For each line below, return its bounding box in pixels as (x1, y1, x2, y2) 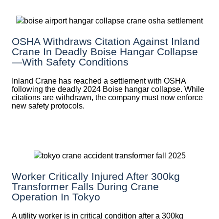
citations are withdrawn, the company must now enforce (12, 93, 203, 102)
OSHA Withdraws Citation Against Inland (12, 36, 200, 47)
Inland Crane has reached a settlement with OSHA (12, 77, 186, 86)
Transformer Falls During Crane (12, 181, 159, 193)
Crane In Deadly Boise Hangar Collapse (12, 46, 198, 58)
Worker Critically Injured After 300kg (12, 171, 180, 182)
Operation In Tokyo (12, 191, 100, 203)
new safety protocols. (12, 102, 85, 110)
